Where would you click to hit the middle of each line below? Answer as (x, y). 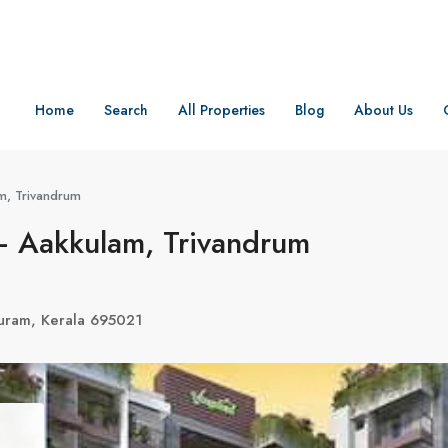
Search (126, 110)
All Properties (221, 110)
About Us (383, 110)
